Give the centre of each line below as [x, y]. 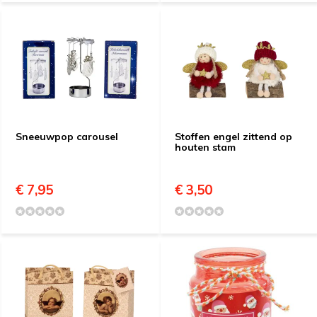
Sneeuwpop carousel [67, 137]
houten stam [205, 147]
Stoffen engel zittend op [234, 137]
